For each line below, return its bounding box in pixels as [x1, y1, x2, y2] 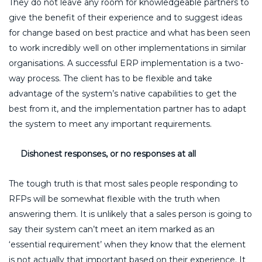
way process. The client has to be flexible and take [9, 73, 212, 84]
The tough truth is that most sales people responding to [9, 178, 238, 189]
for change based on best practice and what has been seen [9, 27, 250, 38]
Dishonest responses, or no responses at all [20, 148, 196, 159]
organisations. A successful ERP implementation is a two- [9, 57, 243, 68]
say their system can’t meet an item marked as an [9, 223, 215, 235]
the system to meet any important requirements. [9, 118, 212, 129]
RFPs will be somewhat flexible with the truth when [9, 193, 220, 204]
